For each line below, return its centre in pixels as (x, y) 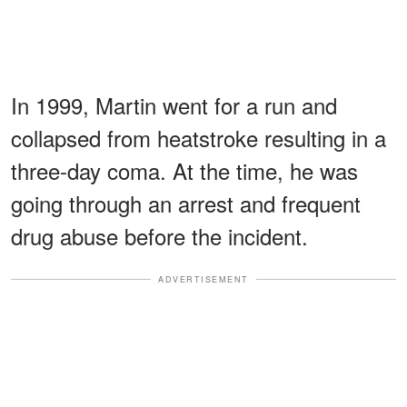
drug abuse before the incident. (159, 235)
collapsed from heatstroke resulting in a (199, 137)
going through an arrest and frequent (186, 203)
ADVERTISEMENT (203, 279)
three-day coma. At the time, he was (184, 170)
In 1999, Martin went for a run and (174, 104)
